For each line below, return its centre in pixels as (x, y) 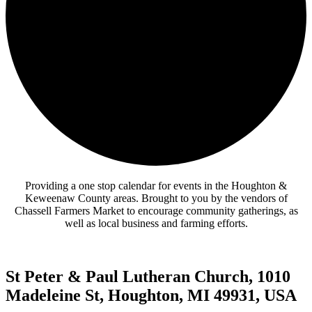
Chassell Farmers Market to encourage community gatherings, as (156, 211)
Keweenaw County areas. (83, 198)
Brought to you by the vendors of (214, 198)
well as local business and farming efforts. (156, 223)
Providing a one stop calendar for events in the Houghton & (156, 186)
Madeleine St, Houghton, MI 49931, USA (151, 295)
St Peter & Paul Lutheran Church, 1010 (148, 276)
